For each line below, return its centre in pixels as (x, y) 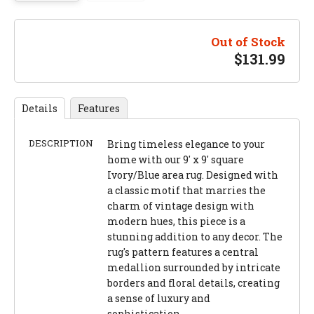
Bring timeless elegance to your (186, 144)
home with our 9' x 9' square (176, 159)
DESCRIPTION (61, 143)
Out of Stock (248, 41)
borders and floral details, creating (193, 282)
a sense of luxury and (159, 298)
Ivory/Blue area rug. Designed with (193, 175)
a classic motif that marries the (186, 190)
